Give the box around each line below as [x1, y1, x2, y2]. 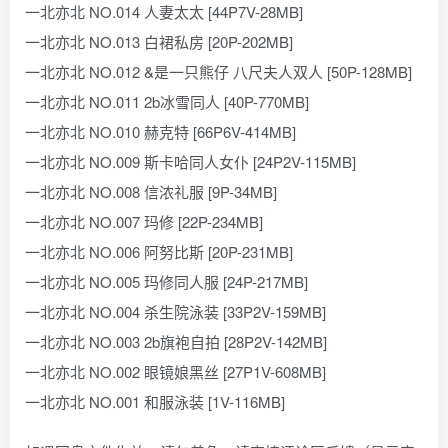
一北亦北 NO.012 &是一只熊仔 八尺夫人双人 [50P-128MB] [25, 61, 412, 82]
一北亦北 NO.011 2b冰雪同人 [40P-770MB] [25, 91, 309, 112]
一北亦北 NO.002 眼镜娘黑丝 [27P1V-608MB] [25, 361, 326, 382]
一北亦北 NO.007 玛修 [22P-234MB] [25, 211, 263, 232]
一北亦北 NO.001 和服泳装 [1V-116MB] [25, 391, 285, 412]
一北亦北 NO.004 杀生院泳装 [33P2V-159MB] [25, 301, 326, 322]
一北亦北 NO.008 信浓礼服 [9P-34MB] [25, 181, 277, 202]
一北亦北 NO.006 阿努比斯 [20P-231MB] [25, 241, 293, 262]
